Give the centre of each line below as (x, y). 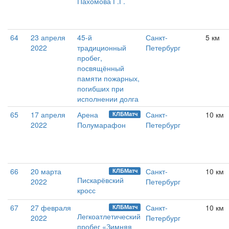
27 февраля (51, 208)
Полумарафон (101, 125)
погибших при (100, 89)
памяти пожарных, (108, 78)
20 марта (46, 171)
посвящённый (101, 68)
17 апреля (48, 115)
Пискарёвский (100, 180)
